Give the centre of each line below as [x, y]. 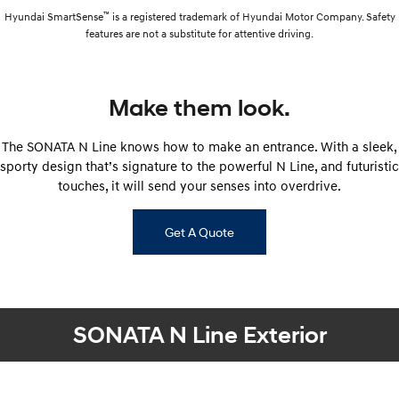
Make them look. [199, 107]
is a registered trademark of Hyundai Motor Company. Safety [252, 16]
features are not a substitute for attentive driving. [199, 33]
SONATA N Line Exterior [199, 334]
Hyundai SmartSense [53, 16]
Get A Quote [199, 232]
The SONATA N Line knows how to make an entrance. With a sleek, [199, 146]
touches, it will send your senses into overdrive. [199, 185]
